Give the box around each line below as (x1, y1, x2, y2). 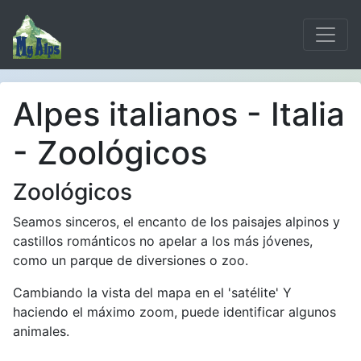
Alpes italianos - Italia (13, 94, 345, 134)
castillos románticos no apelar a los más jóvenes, (13, 233, 313, 249)
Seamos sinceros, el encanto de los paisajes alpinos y (13, 214, 340, 230)
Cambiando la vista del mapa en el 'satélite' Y (13, 284, 292, 301)
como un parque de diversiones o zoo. (13, 252, 248, 268)
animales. (13, 323, 69, 339)
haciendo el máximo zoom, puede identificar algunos (13, 304, 336, 320)
